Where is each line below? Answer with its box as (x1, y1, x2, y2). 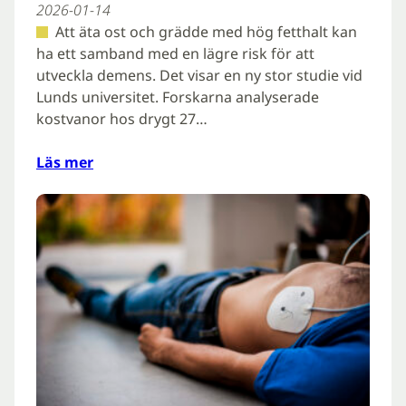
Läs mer (36, 152, 93, 172)
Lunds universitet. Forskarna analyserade (36, 87, 319, 107)
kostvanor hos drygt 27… (36, 109, 208, 129)
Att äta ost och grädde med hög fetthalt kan (54, 22, 357, 42)
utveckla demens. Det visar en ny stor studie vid (36, 65, 362, 85)
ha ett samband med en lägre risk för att (36, 43, 314, 63)
